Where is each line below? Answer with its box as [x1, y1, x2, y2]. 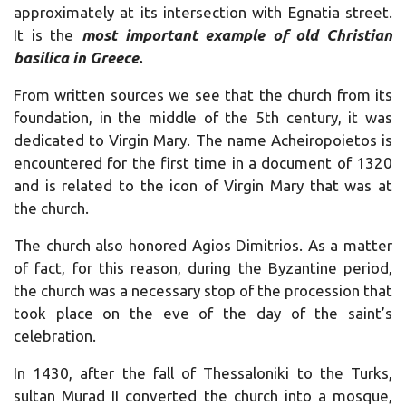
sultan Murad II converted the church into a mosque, [14, 386, 392, 404]
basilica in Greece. [14, 48, 142, 66]
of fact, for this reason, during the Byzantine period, [14, 258, 392, 276]
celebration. [14, 326, 100, 344]
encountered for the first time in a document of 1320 [14, 153, 392, 171]
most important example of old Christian [81, 25, 392, 43]
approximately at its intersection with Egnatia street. [14, 3, 392, 21]
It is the [14, 25, 82, 43]
